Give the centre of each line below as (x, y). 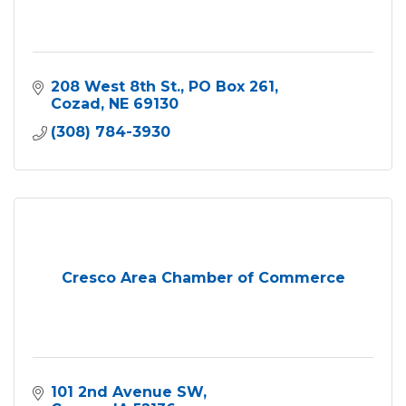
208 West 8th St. (116, 86)
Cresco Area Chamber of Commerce (203, 277)
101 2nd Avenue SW (127, 391)
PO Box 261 (232, 86)
